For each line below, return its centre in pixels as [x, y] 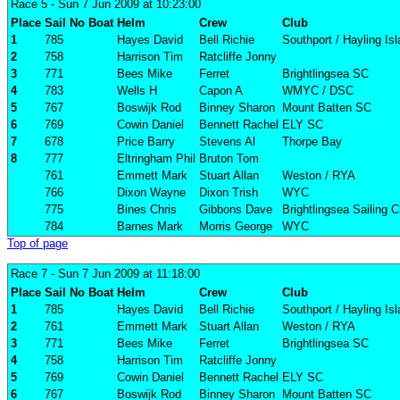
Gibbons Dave [236, 210]
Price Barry [146, 142]
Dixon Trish [229, 193]
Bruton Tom [229, 159]
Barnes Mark [150, 227]
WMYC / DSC [318, 91]
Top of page [37, 244]
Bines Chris [147, 210]
